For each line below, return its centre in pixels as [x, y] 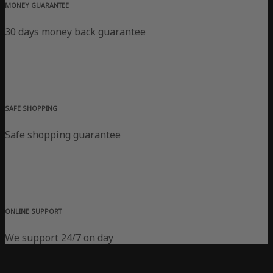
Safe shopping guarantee [63, 135]
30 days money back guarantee [75, 32]
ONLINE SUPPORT [33, 212]
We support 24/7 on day [59, 238]
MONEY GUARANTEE [37, 6]
